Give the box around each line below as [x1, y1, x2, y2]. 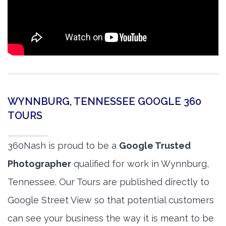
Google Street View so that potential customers [8, 195, 214, 206]
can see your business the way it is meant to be [8, 213, 214, 224]
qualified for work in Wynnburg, [71, 158, 209, 169]
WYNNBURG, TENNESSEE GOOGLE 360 [8, 95, 201, 108]
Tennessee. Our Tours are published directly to [8, 177, 209, 188]
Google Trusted [119, 140, 191, 151]
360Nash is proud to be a [8, 140, 119, 151]
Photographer [8, 158, 71, 169]
